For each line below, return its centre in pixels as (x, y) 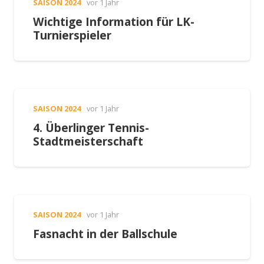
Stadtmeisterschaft (88, 141)
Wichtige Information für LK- (114, 21)
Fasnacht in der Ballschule (105, 233)
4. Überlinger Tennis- (91, 127)
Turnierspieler (72, 35)
